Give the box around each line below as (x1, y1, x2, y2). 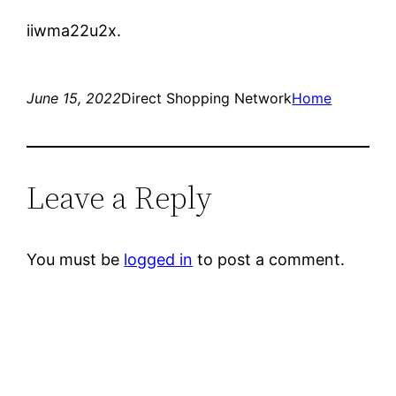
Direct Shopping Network (121, 88, 293, 107)
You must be (27, 249, 125, 269)
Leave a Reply (27, 175, 213, 219)
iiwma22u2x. (27, 20, 122, 40)
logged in (124, 249, 194, 269)
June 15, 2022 (27, 88, 122, 107)
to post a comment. (193, 249, 346, 269)
